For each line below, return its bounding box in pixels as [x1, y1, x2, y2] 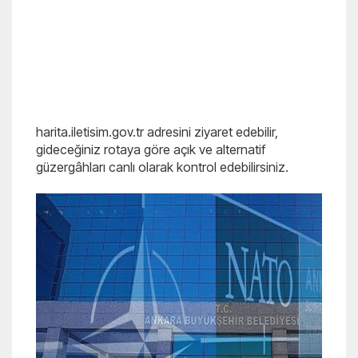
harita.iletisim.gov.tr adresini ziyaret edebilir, [36, 124, 278, 140]
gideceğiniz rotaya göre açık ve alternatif [36, 141, 265, 157]
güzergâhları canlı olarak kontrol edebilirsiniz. [36, 159, 288, 175]
